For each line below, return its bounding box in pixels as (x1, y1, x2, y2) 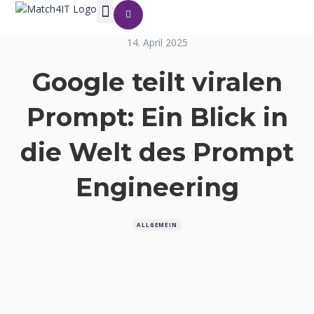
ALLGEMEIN (137, 221, 177, 228)
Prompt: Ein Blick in (26, 102, 288, 132)
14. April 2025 (126, 36, 188, 49)
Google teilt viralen (32, 67, 282, 97)
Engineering (75, 172, 239, 203)
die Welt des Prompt (20, 137, 294, 168)
